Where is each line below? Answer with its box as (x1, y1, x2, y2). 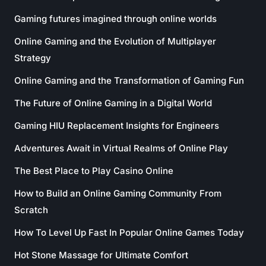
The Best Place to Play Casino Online (14, 165, 173, 176)
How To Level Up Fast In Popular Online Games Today (14, 227, 244, 238)
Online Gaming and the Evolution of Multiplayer (14, 36, 216, 47)
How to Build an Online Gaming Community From (14, 188, 221, 199)
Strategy (14, 52, 51, 64)
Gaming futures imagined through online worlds (14, 13, 217, 24)
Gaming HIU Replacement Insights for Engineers (14, 120, 219, 131)
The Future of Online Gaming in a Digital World (14, 97, 212, 109)
